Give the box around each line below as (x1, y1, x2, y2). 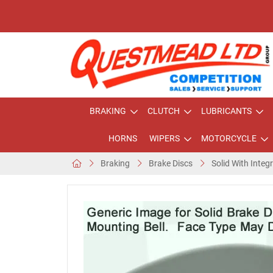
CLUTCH (147, 106, 180, 116)
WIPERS (149, 133, 180, 143)
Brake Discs (149, 158, 193, 168)
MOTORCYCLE (200, 133, 257, 143)
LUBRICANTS (201, 106, 252, 116)
